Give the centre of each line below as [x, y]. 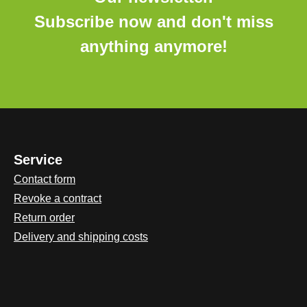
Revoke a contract [58, 198]
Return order [44, 218]
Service [38, 160]
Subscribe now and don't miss [153, 22]
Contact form [45, 179]
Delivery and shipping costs [81, 237]
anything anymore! [153, 46]
